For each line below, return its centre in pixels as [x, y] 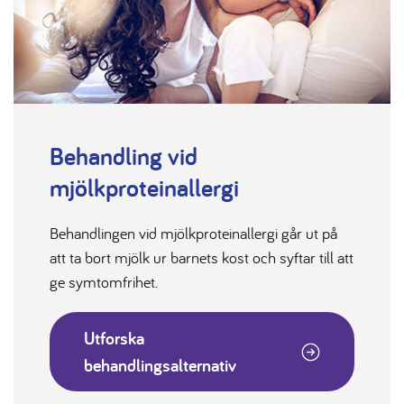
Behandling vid [124, 155]
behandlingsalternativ [160, 365]
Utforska [114, 338]
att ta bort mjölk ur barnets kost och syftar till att [202, 257]
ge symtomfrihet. [104, 281]
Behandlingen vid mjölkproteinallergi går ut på [193, 233]
